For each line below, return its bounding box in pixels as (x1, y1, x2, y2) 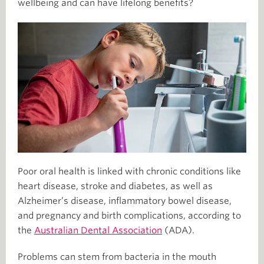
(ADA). (162, 225, 194, 236)
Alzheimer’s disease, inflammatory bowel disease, (18, 195, 232, 206)
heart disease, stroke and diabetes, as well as (18, 180, 213, 192)
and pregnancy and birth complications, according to (18, 210, 241, 221)
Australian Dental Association (34, 225, 162, 236)
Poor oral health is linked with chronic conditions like (18, 166, 241, 177)
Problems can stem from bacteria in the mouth (18, 251, 216, 262)
